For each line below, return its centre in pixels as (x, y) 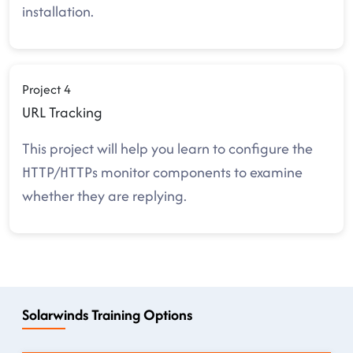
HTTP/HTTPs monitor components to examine (162, 172)
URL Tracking (62, 112)
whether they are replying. (106, 196)
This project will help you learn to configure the (167, 149)
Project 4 (46, 89)
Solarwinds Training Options (107, 315)
